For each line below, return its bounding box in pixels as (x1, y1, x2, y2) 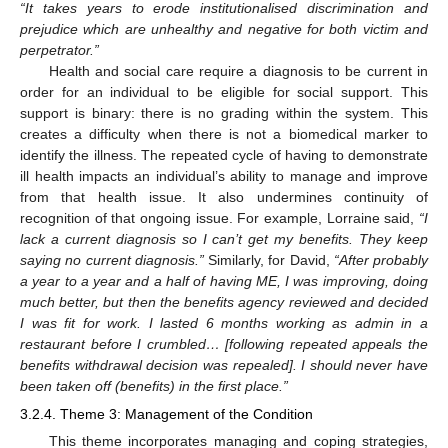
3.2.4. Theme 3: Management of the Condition (20, 405, 313, 422)
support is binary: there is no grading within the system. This (20, 104, 428, 121)
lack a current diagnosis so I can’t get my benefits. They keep (20, 230, 428, 247)
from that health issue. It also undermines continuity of (20, 188, 428, 205)
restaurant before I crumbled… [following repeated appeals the (20, 335, 428, 352)
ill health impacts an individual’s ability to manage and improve (20, 167, 428, 184)
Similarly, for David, (203, 251, 334, 268)
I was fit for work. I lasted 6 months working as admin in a (20, 314, 428, 331)
